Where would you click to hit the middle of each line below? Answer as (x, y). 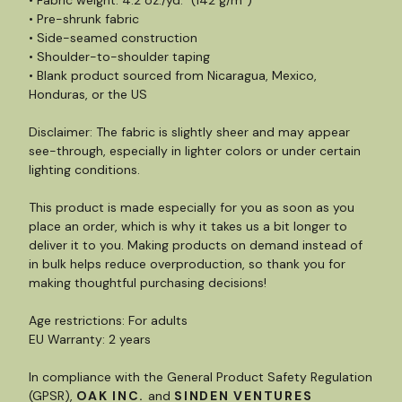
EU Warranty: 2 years (90, 339)
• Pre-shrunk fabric (84, 19)
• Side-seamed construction (113, 38)
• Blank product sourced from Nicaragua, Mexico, (173, 75)
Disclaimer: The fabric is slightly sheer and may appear (189, 132)
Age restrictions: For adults (108, 320)
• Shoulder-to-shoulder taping (119, 57)
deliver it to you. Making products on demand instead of (196, 245)
